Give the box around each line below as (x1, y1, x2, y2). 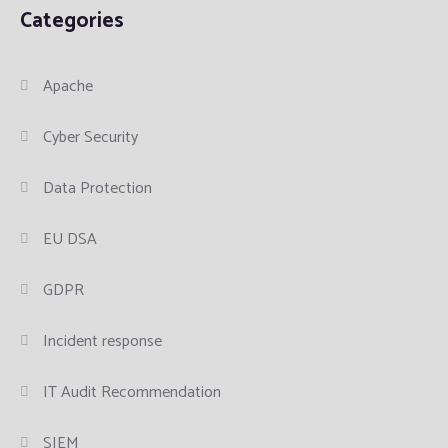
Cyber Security (43, 124, 139, 152)
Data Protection (43, 175, 153, 203)
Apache (43, 73, 94, 101)
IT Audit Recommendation (43, 379, 222, 407)
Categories (20, 4, 124, 39)
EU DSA (43, 226, 98, 254)
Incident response (43, 328, 163, 356)
